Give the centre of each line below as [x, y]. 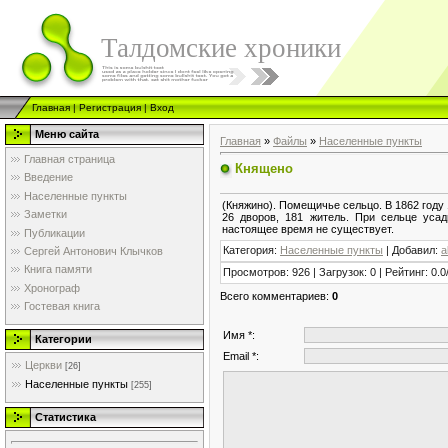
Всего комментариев [273, 295]
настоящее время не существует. [308, 228]
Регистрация [110, 107]
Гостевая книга [62, 306]
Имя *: [239, 334]
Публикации [54, 232]
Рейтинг [405, 271]
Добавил [413, 249]
